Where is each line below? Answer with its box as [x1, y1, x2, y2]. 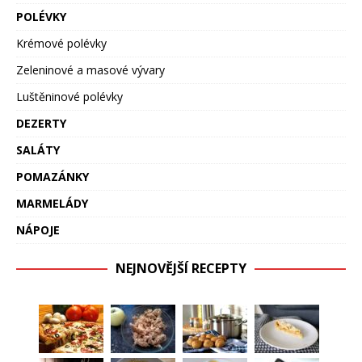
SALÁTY [16, 142, 60, 158]
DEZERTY [16, 116, 66, 132]
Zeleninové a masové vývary [16, 62, 165, 78]
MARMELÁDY [16, 196, 88, 212]
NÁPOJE [16, 222, 60, 238]
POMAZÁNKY [16, 169, 89, 185]
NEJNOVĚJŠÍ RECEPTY [116, 259, 246, 278]
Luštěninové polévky [16, 89, 123, 105]
